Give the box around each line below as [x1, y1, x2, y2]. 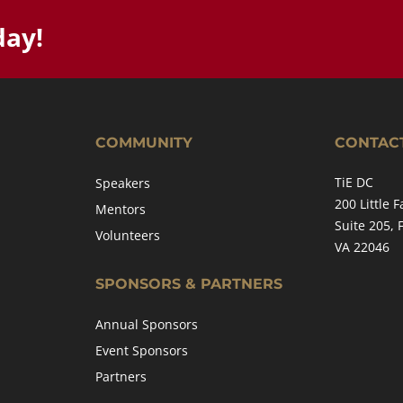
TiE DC [335, 174, 374, 191]
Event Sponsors [94, 342, 188, 359]
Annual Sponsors [94, 316, 198, 333]
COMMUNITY [94, 134, 193, 151]
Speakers [94, 175, 150, 192]
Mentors [94, 201, 146, 218]
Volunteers [94, 227, 160, 244]
